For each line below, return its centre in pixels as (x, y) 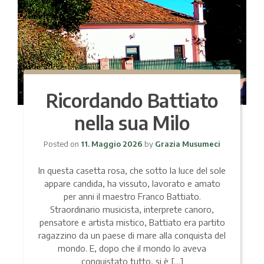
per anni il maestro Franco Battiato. (132, 196)
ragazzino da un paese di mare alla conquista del (132, 235)
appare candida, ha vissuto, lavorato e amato (132, 183)
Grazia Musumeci (187, 143)
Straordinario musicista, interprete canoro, (132, 209)
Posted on (62, 143)
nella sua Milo (132, 122)
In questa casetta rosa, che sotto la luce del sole (132, 170)
